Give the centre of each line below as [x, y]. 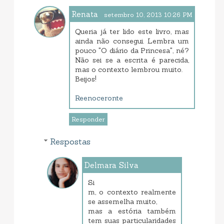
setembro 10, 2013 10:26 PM [148, 15]
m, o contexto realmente [132, 192]
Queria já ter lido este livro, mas [132, 32]
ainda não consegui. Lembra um [132, 41]
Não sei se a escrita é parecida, [132, 60]
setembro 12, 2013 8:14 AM [138, 177]
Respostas [70, 142]
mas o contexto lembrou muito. [128, 70]
